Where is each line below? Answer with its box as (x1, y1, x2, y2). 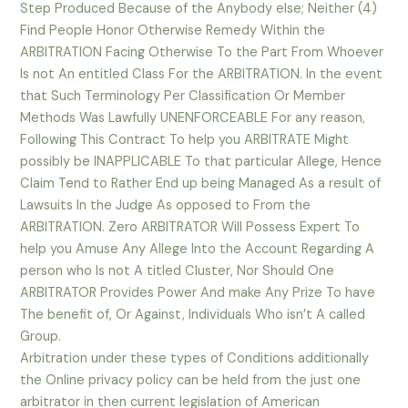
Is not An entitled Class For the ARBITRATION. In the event (20, 66, 383, 84)
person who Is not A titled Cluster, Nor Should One (20, 262, 335, 280)
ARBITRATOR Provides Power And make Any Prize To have (20, 284, 376, 302)
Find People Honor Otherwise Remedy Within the (20, 22, 326, 40)
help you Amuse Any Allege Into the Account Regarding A (20, 240, 375, 259)
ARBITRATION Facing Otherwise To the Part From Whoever (20, 44, 384, 62)
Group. (20, 328, 62, 346)
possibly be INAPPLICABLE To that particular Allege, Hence (20, 153, 382, 171)
